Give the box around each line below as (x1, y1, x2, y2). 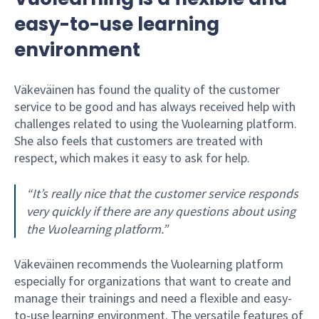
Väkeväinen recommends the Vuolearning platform (14, 255, 283, 272)
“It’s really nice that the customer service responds (26, 184, 298, 202)
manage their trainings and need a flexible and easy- (14, 289, 292, 306)
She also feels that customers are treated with (14, 132, 263, 149)
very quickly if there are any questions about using (26, 202, 296, 219)
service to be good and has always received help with (14, 98, 296, 115)
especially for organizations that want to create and (14, 272, 291, 289)
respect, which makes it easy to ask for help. (14, 149, 250, 166)
